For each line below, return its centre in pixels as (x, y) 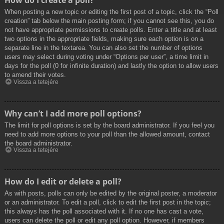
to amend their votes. (35, 75)
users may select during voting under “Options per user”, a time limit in (106, 57)
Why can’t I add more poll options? (73, 113)
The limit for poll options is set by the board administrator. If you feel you (109, 125)
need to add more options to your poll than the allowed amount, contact (107, 134)
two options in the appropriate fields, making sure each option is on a (104, 39)
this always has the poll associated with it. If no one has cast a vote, (104, 211)
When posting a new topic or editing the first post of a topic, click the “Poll (111, 12)
